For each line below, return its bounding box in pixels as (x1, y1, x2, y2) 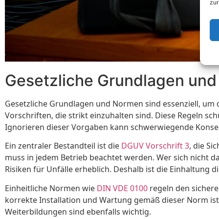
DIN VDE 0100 (97, 182, 148, 194)
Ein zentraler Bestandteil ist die (5, 140, 121, 152)
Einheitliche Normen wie (5, 182, 97, 194)
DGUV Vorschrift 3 (121, 140, 189, 152)
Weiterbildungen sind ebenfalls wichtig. (5, 206, 151, 217)
